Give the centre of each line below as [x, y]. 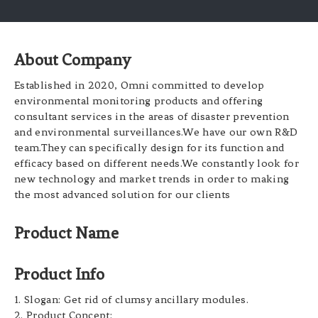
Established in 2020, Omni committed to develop [139, 86]
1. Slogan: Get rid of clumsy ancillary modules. [132, 300]
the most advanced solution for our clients [122, 195]
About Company [73, 60]
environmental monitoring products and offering [139, 101]
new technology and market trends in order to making [152, 179]
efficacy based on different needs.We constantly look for [157, 164]
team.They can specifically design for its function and [149, 148]
